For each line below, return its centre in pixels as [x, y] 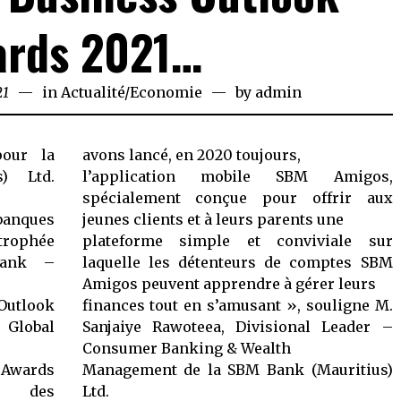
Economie [166, 92]
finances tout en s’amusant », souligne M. [237, 305]
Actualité [93, 92]
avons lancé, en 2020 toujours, [191, 155]
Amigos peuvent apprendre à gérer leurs [229, 284]
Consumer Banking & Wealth [186, 348]
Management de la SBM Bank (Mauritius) [237, 370]
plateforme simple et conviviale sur [237, 241]
